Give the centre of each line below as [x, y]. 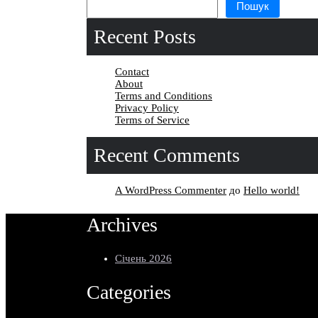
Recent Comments [167, 155]
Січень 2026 [143, 258]
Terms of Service [152, 120]
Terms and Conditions [164, 96]
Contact [132, 72]
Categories [129, 292]
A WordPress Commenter [171, 191]
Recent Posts [145, 37]
